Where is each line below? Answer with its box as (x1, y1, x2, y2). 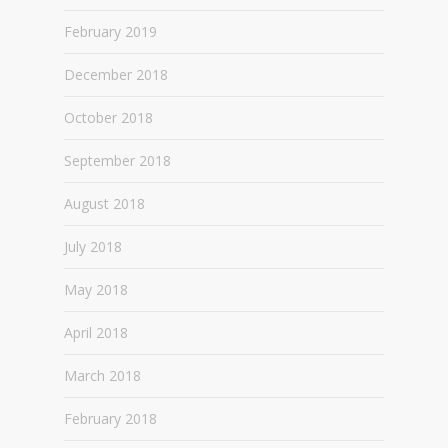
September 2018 (64, 151, 171, 170)
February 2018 (64, 409, 157, 428)
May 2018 (64, 280, 128, 299)
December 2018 (64, 65, 168, 84)
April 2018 (64, 323, 128, 342)
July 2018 (64, 237, 122, 256)
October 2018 (64, 108, 153, 127)
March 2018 (64, 366, 141, 385)
